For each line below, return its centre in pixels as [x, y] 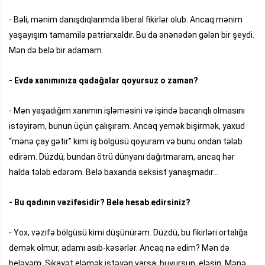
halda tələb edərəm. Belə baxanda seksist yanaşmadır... [114, 172]
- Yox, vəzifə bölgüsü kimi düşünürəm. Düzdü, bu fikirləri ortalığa [128, 232]
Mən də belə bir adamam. [56, 50]
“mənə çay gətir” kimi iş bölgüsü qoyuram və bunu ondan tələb [126, 141]
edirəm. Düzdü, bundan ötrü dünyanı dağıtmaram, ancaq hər [122, 156]
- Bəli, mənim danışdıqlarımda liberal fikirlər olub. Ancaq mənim [126, 19]
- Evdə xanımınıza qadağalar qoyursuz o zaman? [104, 80]
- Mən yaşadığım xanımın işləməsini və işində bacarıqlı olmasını [127, 110]
